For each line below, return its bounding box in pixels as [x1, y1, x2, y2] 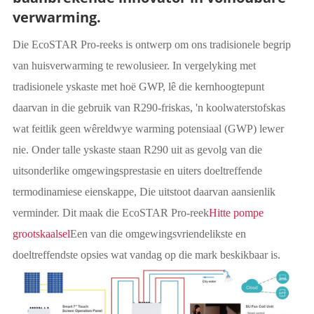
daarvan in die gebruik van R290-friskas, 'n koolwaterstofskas [12, 101, 285, 114]
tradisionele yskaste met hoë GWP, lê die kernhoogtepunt [12, 80, 264, 93]
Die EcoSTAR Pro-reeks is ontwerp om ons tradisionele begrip [12, 38, 291, 50]
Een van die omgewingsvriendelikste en [69, 227, 246, 240]
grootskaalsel [12, 227, 70, 240]
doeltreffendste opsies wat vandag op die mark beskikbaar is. [12, 248, 280, 261]
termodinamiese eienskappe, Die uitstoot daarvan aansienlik [12, 185, 275, 198]
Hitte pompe [208, 206, 264, 219]
